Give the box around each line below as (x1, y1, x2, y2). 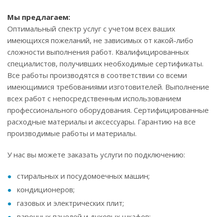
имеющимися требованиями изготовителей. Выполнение (7, 82, 209, 92)
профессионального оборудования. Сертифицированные (7, 105, 209, 115)
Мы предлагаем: (7, 12, 70, 22)
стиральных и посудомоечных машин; (17, 171, 150, 181)
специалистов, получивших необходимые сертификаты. (7, 59, 203, 68)
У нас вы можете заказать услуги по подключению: (7, 150, 185, 159)
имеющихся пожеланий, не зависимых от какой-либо (7, 35, 193, 45)
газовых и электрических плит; (17, 198, 124, 208)
